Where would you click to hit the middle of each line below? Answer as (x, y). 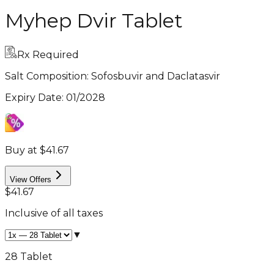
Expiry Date (33, 97)
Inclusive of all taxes (54, 213)
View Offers (31, 179)
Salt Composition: (48, 76)
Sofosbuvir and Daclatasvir (156, 76)
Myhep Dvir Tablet (94, 21)
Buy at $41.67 (37, 150)
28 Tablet (29, 256)
